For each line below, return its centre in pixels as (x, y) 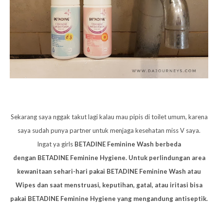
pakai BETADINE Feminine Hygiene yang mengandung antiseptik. (109, 198)
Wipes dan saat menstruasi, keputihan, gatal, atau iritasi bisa (109, 185)
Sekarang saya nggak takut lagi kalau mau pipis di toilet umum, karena (109, 117)
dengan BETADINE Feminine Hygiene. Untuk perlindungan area (109, 157)
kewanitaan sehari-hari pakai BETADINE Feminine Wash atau (109, 171)
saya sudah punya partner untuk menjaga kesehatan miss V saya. (109, 130)
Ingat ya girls (56, 144)
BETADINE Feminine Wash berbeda (128, 144)
